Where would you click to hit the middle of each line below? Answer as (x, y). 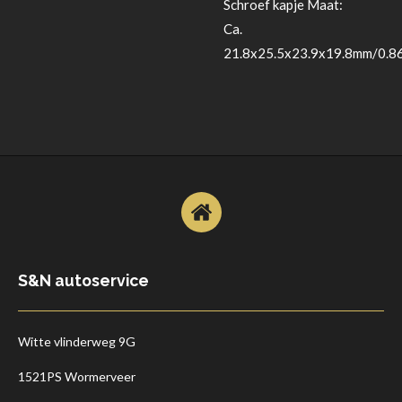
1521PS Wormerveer (77, 376)
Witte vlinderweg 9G (77, 341)
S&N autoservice (83, 280)
